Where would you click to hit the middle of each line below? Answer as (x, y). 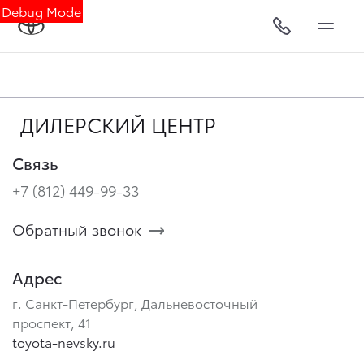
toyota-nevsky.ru (64, 342)
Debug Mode (41, 11)
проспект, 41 (52, 322)
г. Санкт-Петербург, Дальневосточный (135, 303)
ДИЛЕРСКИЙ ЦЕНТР (118, 124)
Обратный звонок (77, 229)
